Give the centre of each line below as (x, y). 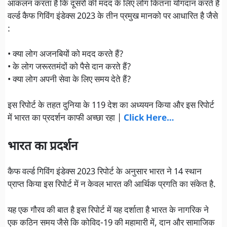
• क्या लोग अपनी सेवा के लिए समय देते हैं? (69, 80)
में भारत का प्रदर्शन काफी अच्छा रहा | (66, 118)
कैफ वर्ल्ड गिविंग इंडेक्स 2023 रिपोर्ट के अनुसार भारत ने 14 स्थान (105, 173)
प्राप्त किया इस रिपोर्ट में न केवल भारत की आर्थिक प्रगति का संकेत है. (112, 185)
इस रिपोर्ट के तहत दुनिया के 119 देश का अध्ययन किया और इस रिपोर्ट (111, 106)
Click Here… (149, 118)
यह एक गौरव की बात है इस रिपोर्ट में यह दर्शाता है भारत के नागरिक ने (108, 211)
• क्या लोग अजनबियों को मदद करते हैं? (66, 55)
